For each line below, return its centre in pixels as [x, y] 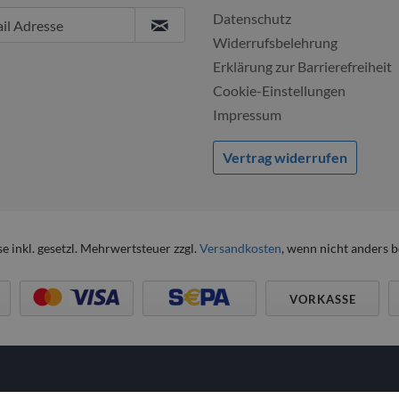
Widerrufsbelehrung [275, 42]
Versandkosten [240, 248]
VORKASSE [322, 299]
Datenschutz [252, 18]
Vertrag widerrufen [285, 157]
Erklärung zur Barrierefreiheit [302, 66]
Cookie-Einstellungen [279, 90]
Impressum [247, 114]
